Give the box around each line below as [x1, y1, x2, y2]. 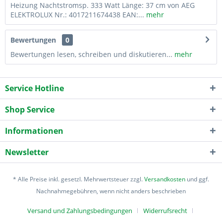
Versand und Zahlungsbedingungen [27, 206, 132, 215]
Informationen [5, 125, 63, 136]
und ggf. [185, 174, 209, 183]
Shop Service [5, 104, 55, 115]
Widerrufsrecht [143, 206, 187, 215]
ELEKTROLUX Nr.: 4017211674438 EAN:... [10, 9, 144, 19]
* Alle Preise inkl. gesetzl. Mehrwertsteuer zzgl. [13, 174, 144, 183]
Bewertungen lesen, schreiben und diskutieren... [10, 49, 172, 59]
